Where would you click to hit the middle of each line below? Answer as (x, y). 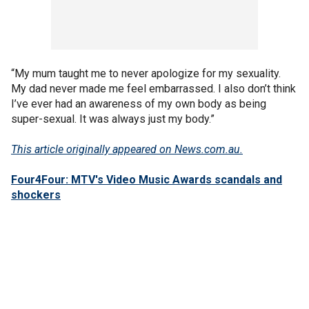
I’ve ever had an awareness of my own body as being (139, 104)
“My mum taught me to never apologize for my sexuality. (146, 73)
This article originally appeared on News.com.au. (127, 149)
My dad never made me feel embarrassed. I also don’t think (153, 89)
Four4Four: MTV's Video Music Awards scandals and (147, 180)
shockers (36, 195)
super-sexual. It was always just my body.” (113, 119)
